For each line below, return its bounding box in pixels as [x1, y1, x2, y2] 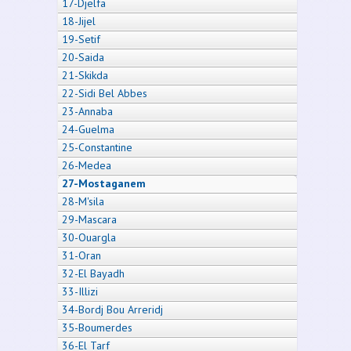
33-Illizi [62, 284, 98, 299]
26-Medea [62, 157, 111, 172]
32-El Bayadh [62, 266, 125, 280]
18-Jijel [62, 13, 96, 28]
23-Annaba [62, 103, 113, 118]
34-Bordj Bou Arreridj [62, 302, 163, 317]
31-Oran [62, 248, 101, 262]
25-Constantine [62, 139, 132, 154]
